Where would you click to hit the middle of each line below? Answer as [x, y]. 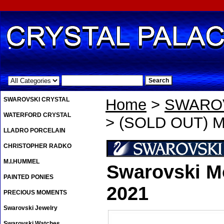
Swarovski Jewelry [30, 208]
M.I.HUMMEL [21, 162]
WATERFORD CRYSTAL [37, 115]
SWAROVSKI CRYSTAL [36, 100]
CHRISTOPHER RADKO [37, 146]
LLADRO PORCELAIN [34, 131]
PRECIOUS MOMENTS [35, 193]
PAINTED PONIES [28, 177]
